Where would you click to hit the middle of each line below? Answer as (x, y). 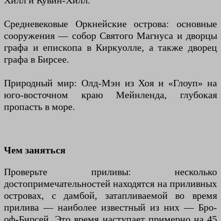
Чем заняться (35, 150)
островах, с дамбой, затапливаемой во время (110, 196)
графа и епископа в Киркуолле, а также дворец (110, 48)
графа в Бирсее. (37, 59)
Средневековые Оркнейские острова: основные (110, 24)
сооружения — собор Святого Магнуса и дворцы (110, 36)
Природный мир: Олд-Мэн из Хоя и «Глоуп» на (110, 83)
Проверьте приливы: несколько (110, 172)
